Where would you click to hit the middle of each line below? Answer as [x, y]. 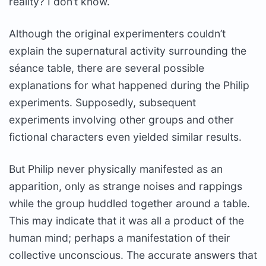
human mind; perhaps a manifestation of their [120, 237]
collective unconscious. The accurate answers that [133, 255]
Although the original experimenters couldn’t [117, 33]
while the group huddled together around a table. [129, 203]
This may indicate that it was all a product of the [126, 220]
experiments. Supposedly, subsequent [102, 102]
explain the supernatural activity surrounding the [128, 50]
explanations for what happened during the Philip [129, 85]
